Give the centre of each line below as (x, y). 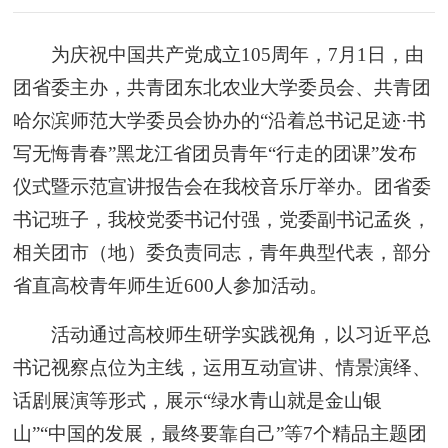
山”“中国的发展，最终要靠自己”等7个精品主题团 (220, 433)
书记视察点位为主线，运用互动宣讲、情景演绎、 (222, 367)
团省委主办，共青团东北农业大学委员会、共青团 (222, 87)
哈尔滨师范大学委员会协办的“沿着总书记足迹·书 (220, 120)
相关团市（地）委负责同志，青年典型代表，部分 (222, 252)
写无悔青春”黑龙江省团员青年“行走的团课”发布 (215, 153)
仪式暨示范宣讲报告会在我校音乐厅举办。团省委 (222, 186)
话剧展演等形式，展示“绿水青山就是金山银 (198, 400)
